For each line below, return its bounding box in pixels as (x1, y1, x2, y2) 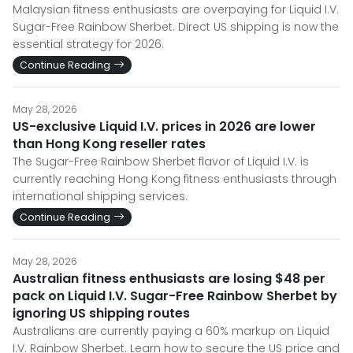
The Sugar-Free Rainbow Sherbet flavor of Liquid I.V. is (13, 154, 309, 169)
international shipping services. (13, 188, 188, 204)
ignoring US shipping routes (13, 304, 190, 322)
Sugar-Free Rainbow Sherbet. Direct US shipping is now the (13, 19, 339, 35)
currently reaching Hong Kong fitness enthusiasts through (13, 171, 336, 187)
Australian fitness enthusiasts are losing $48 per (13, 269, 325, 288)
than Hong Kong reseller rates (13, 135, 206, 153)
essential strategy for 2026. (13, 36, 164, 52)
